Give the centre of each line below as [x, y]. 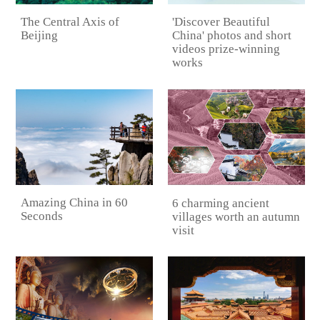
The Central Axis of [70, 22]
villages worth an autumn [236, 216]
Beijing [39, 36]
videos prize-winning [226, 49]
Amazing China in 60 [74, 203]
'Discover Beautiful [221, 22]
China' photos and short [232, 36]
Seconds [41, 216]
